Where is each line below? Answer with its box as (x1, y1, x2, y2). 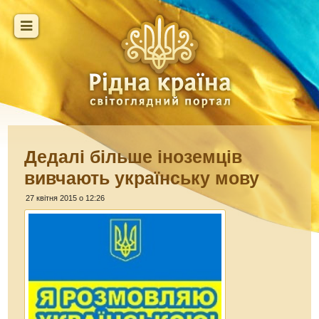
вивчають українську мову (24, 168, 260, 188)
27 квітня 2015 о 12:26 (26, 194, 105, 202)
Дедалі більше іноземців (24, 147, 243, 167)
